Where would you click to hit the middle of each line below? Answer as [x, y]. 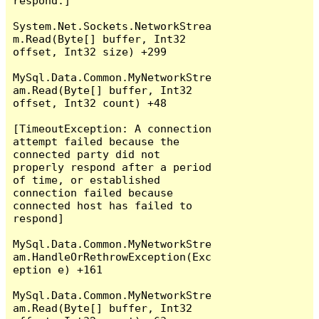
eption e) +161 [58, 269]
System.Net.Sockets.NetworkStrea [113, 26]
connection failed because [93, 192]
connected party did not [87, 154]
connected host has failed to [103, 205]
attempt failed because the [96, 141]
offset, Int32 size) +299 [90, 51]
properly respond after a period [113, 167]
